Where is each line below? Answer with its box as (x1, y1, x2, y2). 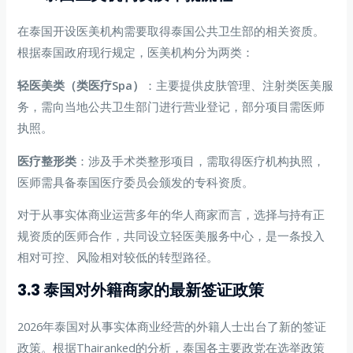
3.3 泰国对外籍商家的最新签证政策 (17, 278, 265, 301)
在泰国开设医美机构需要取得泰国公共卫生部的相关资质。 (17, 23, 325, 39)
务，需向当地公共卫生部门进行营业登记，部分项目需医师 (17, 98, 325, 115)
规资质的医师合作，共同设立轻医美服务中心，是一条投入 (17, 228, 325, 244)
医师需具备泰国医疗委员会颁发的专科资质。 (17, 173, 255, 190)
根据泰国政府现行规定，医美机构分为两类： (17, 44, 255, 61)
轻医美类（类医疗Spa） (17, 77, 145, 94)
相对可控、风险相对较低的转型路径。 (17, 249, 219, 266)
